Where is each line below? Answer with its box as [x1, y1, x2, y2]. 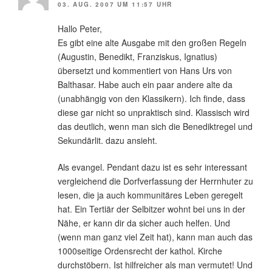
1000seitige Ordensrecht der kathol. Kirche [58, 245, 222, 257]
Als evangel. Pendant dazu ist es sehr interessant [58, 161, 247, 174]
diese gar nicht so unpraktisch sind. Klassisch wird [58, 106, 250, 119]
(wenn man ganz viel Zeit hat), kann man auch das [58, 231, 253, 243]
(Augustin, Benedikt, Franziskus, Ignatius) [58, 50, 217, 63]
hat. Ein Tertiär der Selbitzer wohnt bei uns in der [58, 203, 245, 216]
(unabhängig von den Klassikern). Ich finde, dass [58, 92, 245, 105]
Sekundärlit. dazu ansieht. [58, 134, 157, 147]
